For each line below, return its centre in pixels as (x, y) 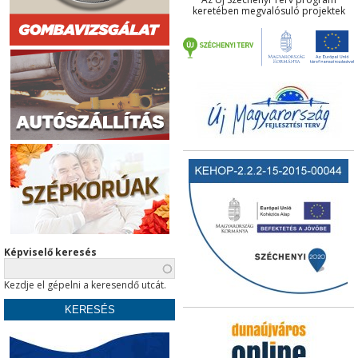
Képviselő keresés (50, 252)
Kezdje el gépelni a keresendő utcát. (85, 285)
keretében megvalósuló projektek (268, 10)
